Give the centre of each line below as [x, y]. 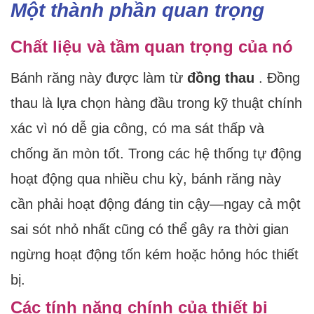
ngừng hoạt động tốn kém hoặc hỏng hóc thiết [155, 255]
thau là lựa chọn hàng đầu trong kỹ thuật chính [156, 103]
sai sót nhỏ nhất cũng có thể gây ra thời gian [150, 230]
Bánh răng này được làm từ [99, 78]
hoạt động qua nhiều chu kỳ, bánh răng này [146, 179]
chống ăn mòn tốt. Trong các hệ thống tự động [156, 154]
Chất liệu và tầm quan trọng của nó [152, 47]
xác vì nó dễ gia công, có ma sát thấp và [137, 129]
